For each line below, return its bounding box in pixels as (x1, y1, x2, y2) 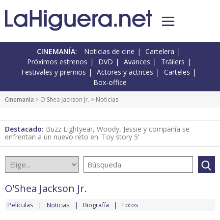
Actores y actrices (97, 67, 153, 77)
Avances (123, 57, 150, 67)
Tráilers (161, 57, 185, 67)
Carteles (164, 67, 190, 77)
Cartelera (145, 47, 174, 56)
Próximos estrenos (27, 57, 87, 67)
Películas (7, 200, 33, 210)
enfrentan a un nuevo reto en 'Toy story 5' (5, 132, 139, 142)
